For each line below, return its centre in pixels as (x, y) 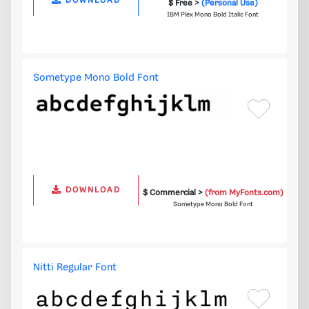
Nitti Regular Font (75, 268)
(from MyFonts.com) (244, 193)
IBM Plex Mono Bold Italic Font (213, 15)
